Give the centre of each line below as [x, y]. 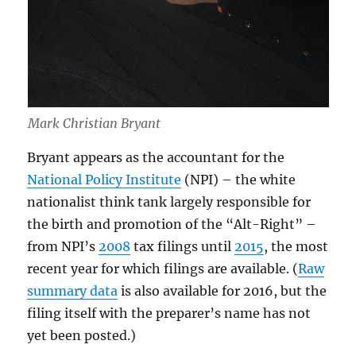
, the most [296, 246]
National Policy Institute [104, 180]
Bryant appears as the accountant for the [156, 157]
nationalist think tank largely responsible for [169, 202]
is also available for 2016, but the [222, 291]
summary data [73, 291]
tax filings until [183, 246]
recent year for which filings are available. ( [163, 269]
